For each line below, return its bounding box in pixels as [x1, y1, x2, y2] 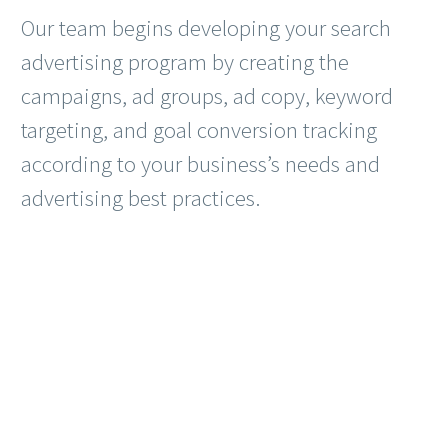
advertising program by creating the [21, 46, 349, 76]
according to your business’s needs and [21, 148, 380, 178]
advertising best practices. [21, 182, 260, 212]
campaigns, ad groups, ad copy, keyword [21, 80, 393, 110]
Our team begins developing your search [21, 12, 391, 42]
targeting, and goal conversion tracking [21, 114, 377, 144]
